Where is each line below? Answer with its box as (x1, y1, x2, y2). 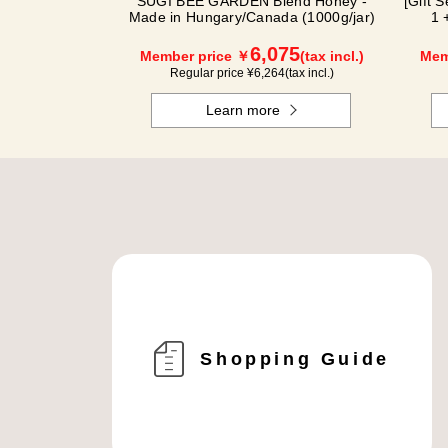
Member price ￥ (140, 48, 250, 64)
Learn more (206, 102, 281, 118)
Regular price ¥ (170, 66, 254, 80)
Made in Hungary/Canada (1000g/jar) (128, 9, 376, 25)
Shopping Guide (200, 348, 390, 369)
